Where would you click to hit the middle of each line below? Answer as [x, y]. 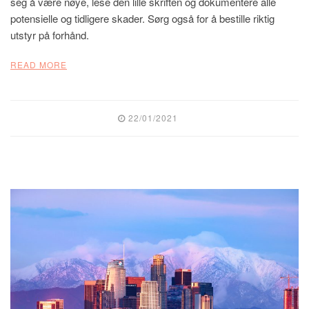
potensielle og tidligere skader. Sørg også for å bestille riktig [142, 18]
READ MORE [39, 64]
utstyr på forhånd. [50, 34]
